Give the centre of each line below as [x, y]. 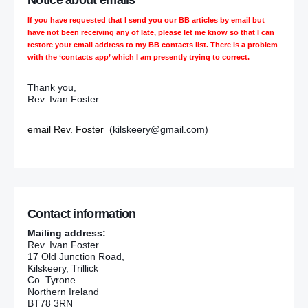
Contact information [82, 213]
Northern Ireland [63, 291]
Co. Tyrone [52, 279]
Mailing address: [67, 233]
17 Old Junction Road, [76, 256]
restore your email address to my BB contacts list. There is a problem [153, 45]
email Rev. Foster [66, 130]
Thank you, [52, 88]
